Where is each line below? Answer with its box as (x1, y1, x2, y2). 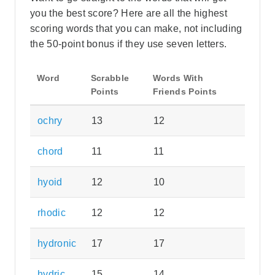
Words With (152, 73, 203, 83)
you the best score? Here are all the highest (30, 8, 228, 19)
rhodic (37, 207, 66, 219)
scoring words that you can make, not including (30, 23, 242, 34)
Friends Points (152, 87, 217, 97)
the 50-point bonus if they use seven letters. (30, 39, 227, 50)
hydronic (37, 238, 77, 249)
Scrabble (90, 73, 130, 83)
